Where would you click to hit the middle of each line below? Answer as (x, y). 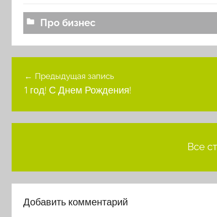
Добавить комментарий (76, 201)
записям (37, 100)
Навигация (45, 65)
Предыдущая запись (74, 76)
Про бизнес (68, 23)
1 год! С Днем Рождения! (77, 90)
